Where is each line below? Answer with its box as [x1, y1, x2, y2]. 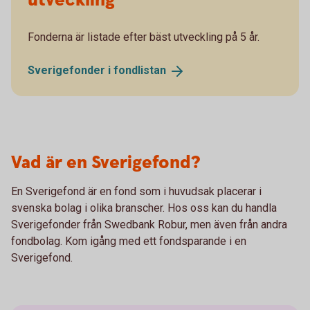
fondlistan [113, 64, 166, 77]
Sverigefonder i [28, 64, 113, 77]
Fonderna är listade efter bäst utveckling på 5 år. [28, 30, 259, 44]
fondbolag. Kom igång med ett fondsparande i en [11, 234, 246, 248]
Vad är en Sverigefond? [11, 150, 200, 175]
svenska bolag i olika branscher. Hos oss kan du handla [11, 201, 277, 215]
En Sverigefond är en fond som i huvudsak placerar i [11, 184, 262, 198]
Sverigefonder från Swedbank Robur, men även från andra [11, 217, 287, 231]
